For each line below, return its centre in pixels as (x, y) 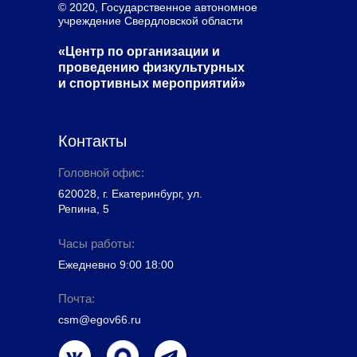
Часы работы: (96, 243)
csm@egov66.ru (100, 320)
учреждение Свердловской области (151, 21)
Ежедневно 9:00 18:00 (116, 265)
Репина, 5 (84, 209)
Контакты (92, 141)
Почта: (76, 298)
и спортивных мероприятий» (152, 83)
